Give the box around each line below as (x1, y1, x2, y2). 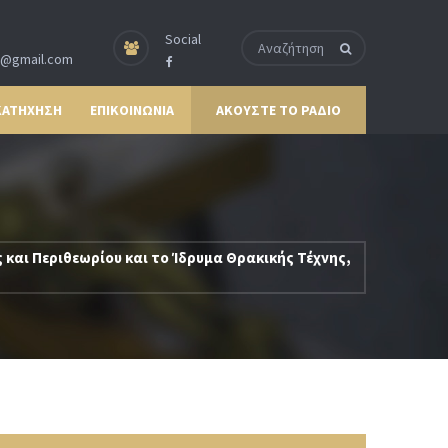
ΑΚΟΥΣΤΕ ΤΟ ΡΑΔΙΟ (216, 101, 341, 119)
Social (165, 30, 201, 48)
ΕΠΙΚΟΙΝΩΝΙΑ (90, 101, 174, 119)
